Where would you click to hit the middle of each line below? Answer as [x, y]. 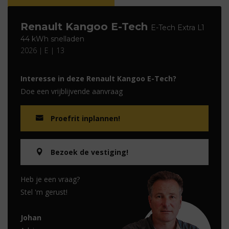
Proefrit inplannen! [85, 118]
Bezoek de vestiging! [89, 152]
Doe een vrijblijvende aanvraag [72, 91]
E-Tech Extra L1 [178, 28]
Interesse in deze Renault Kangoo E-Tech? [98, 78]
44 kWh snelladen [52, 39]
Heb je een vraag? [50, 179]
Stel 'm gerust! [44, 192]
